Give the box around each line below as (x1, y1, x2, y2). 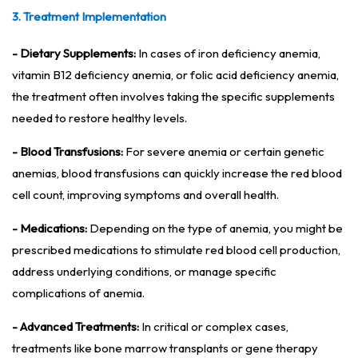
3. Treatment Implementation (12, 9, 166, 25)
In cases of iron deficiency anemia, (136, 46, 320, 62)
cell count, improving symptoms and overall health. (12, 187, 279, 203)
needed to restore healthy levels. (12, 110, 187, 126)
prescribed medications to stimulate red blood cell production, (12, 242, 340, 258)
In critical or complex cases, (139, 319, 288, 335)
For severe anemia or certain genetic (123, 144, 324, 160)
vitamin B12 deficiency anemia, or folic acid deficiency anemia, (12, 67, 339, 83)
